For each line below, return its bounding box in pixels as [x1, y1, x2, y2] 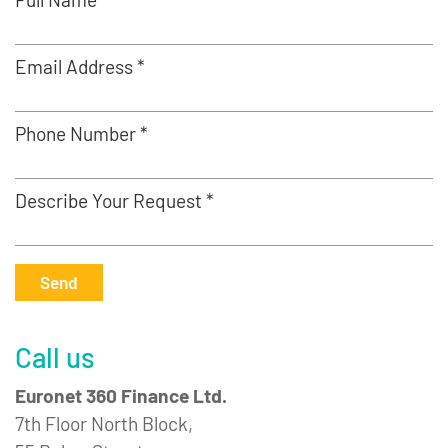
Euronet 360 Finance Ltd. [15, 384, 227, 407]
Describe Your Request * [15, 189, 214, 212]
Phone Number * [15, 122, 148, 145]
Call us [15, 340, 95, 374]
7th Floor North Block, [15, 412, 193, 435]
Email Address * [15, 55, 145, 78]
